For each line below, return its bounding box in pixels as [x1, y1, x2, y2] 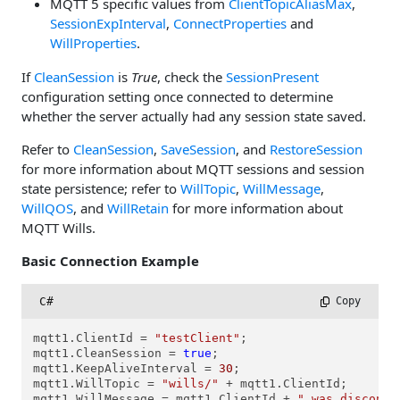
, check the [157, 68, 226, 87]
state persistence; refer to [21, 179, 180, 198]
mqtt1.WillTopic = [33, 377, 162, 391]
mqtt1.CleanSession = [33, 346, 184, 361]
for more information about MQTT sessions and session [21, 160, 364, 179]
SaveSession [161, 140, 236, 159]
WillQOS [21, 199, 73, 218]
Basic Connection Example [21, 252, 199, 271]
